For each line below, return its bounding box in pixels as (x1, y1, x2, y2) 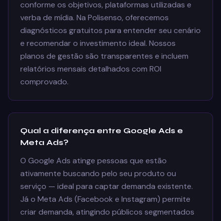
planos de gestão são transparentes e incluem (20, 51, 188, 61)
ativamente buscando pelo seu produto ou (20, 168, 176, 179)
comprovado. (20, 76, 69, 87)
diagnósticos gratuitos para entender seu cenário (20, 25, 201, 36)
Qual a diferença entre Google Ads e (20, 126, 183, 135)
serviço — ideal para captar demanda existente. (20, 181, 193, 191)
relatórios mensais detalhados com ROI (20, 64, 161, 74)
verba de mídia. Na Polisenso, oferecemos (20, 12, 169, 23)
